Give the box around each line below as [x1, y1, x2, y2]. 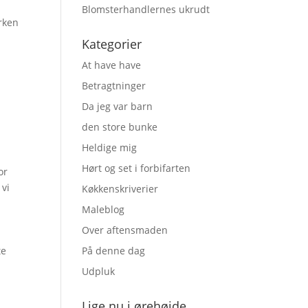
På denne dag [82, 244, 146, 257]
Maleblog [82, 203, 125, 216]
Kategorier [82, 36, 142, 52]
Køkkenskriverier [82, 182, 159, 195]
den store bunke [82, 120, 158, 133]
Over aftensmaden [82, 223, 168, 236]
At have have [82, 58, 142, 71]
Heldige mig [82, 141, 137, 154]
